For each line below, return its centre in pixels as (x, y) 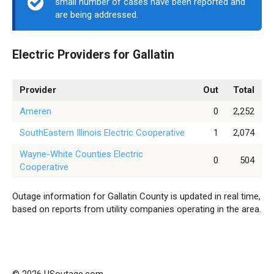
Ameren (35, 111)
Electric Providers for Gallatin (93, 55)
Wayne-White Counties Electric (81, 154)
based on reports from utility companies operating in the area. (137, 209)
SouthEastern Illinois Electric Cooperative (102, 133)
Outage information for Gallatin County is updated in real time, (136, 196)
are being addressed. (97, 15)
